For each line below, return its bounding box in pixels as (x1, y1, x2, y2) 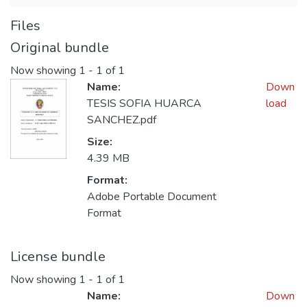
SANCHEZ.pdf (87, 112, 156, 128)
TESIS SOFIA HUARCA (87, 96, 201, 112)
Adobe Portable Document (87, 189, 217, 205)
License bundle (10, 247, 106, 267)
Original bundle (10, 38, 109, 57)
